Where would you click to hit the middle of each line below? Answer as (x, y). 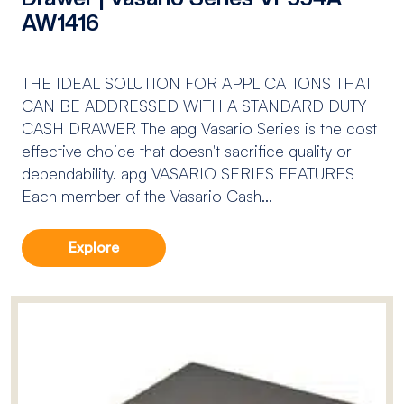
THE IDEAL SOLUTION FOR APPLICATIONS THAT (197, 83)
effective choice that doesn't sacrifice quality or (187, 150)
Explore (94, 248)
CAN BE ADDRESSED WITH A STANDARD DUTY (194, 105)
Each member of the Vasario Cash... (147, 195)
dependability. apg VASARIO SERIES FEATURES (188, 173)
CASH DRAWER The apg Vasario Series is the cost (199, 128)
